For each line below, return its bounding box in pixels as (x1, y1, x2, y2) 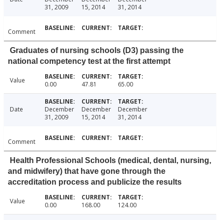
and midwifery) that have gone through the (8, 167, 165, 176)
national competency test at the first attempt (8, 57, 170, 66)
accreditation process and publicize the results (8, 178, 182, 187)
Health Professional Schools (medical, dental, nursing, (10, 156, 211, 165)
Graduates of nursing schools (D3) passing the (10, 46, 184, 55)
